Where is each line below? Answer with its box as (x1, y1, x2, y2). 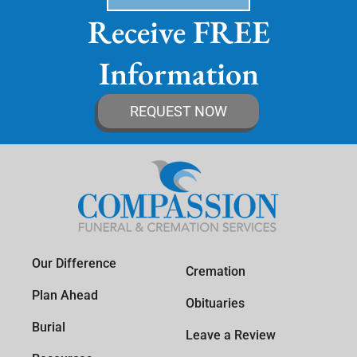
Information (98, 52, 259, 94)
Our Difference (32, 255, 116, 271)
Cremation (186, 263, 245, 279)
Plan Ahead (32, 287, 98, 303)
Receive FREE (87, 10, 270, 53)
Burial (32, 319, 65, 335)
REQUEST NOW (130, 102, 227, 120)
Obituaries (186, 295, 245, 311)
